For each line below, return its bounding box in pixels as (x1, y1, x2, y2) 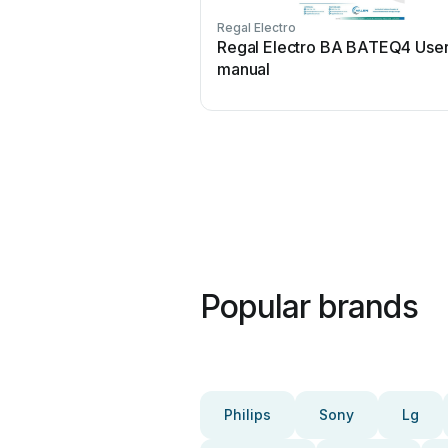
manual (217, 59, 271, 79)
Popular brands (200, 287, 418, 326)
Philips (224, 406, 271, 423)
